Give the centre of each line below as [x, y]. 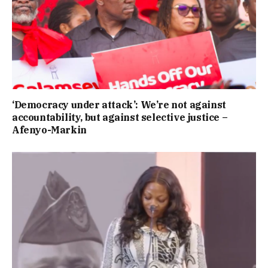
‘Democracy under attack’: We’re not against [119, 104]
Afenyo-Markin [49, 130]
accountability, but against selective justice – [120, 117]
